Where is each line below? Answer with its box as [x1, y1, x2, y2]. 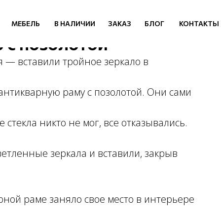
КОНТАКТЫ [179, 19, 219, 28]
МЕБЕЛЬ [11, 19, 40, 28]
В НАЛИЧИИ [54, 19, 95, 28]
